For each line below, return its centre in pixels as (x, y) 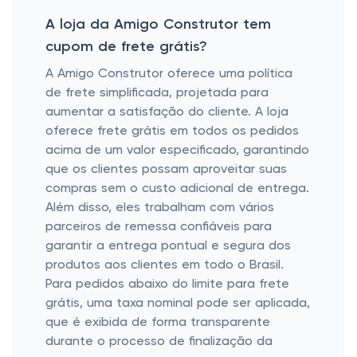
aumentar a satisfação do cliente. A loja (167, 112)
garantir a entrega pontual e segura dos (168, 246)
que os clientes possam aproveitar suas (166, 170)
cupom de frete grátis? (126, 47)
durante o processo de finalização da (159, 342)
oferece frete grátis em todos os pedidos (172, 131)
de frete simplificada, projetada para (157, 93)
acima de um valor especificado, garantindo (177, 151)
